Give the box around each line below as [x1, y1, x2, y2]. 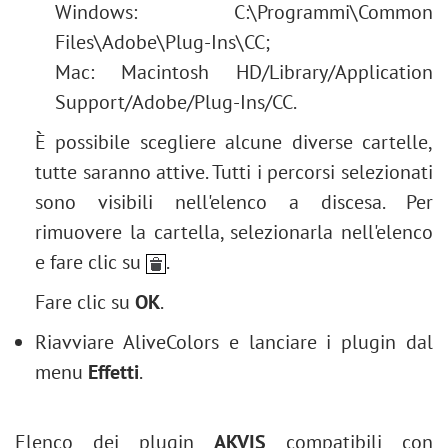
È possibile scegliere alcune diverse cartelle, [35, 129, 433, 155]
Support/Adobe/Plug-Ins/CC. [55, 89, 297, 115]
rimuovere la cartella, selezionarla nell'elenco [35, 219, 433, 245]
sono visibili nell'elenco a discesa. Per [35, 189, 433, 215]
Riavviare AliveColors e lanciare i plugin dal [35, 329, 433, 355]
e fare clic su [35, 249, 146, 275]
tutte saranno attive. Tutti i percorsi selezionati [35, 159, 433, 185]
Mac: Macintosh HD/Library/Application [55, 59, 433, 85]
